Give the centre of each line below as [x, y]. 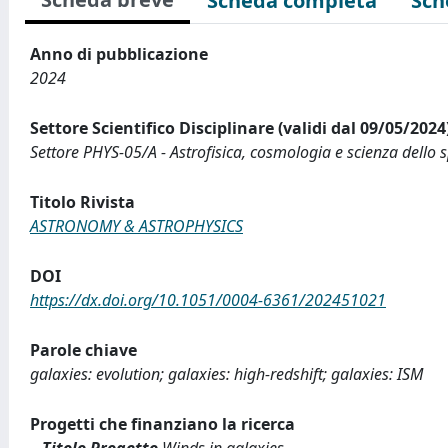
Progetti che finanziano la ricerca [162, 424]
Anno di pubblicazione [119, 54]
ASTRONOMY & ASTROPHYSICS [136, 226]
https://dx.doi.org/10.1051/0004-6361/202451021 [208, 300]
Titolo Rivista [82, 202]
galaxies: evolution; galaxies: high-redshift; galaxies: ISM [226, 374]
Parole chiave [83, 350]
